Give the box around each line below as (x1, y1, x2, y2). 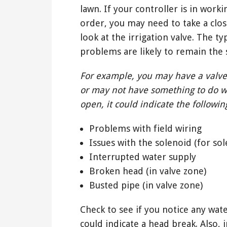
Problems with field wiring (89, 123, 202, 134)
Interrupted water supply (89, 151, 196, 162)
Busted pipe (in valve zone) (89, 179, 203, 191)
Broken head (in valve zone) (89, 165, 206, 176)
